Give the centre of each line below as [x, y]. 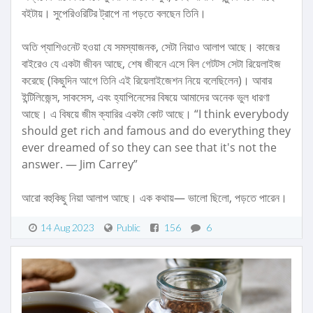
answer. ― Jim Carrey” [80, 165]
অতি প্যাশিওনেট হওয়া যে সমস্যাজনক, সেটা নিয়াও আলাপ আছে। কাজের [151, 47]
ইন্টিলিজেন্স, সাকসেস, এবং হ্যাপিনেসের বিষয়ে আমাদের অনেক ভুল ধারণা [146, 97]
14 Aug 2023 [67, 228]
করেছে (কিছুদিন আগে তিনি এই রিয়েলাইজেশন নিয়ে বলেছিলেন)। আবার [147, 81]
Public [128, 228]
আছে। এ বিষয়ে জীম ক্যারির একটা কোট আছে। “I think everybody [155, 114]
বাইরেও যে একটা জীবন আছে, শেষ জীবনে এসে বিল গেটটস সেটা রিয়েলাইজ [151, 64]
